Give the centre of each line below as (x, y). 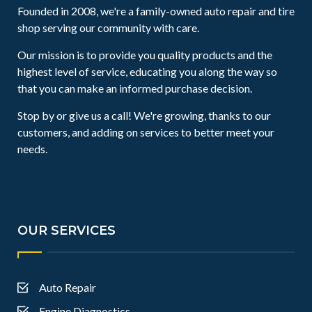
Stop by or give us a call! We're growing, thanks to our (144, 115)
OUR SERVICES (67, 231)
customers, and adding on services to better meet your (146, 132)
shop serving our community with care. (108, 28)
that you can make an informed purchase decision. (135, 88)
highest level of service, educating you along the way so (147, 71)
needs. (32, 149)
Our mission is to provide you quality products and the (145, 55)
